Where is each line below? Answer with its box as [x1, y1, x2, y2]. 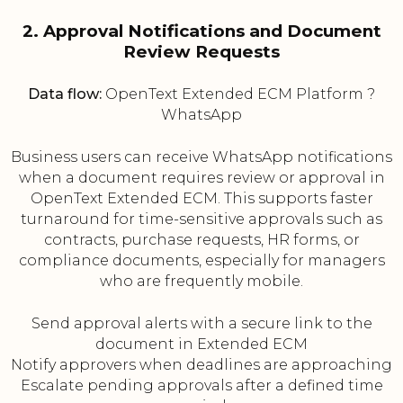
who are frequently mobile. [100, 273, 303, 291]
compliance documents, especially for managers [18, 252, 385, 270]
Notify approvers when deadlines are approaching [11, 356, 392, 374]
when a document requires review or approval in [18, 169, 385, 187]
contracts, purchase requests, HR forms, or [43, 231, 360, 249]
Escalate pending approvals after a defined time [20, 377, 383, 395]
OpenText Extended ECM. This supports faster [30, 190, 373, 208]
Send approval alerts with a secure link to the [31, 315, 372, 333]
